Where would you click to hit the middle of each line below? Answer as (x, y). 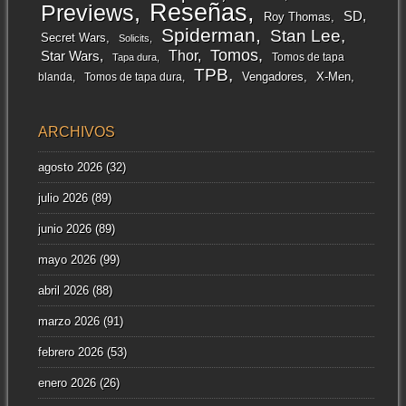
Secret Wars (73, 37)
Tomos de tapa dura (133, 77)
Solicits (134, 38)
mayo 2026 (67, 260)
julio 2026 (63, 198)
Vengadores (272, 76)
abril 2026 (63, 291)
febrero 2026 (70, 353)
